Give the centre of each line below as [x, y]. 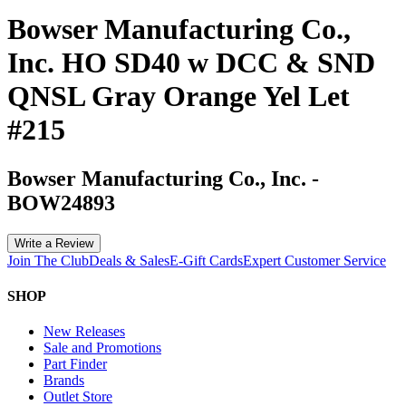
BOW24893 [61, 203]
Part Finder [75, 364]
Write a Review [54, 243]
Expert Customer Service [314, 260]
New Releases [84, 332]
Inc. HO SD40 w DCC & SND [191, 63]
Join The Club [48, 260]
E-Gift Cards [206, 260]
